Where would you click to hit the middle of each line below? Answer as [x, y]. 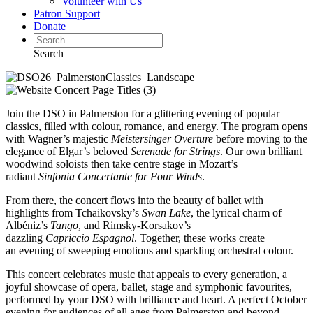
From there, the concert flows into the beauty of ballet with [134, 200]
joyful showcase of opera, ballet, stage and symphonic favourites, [149, 287]
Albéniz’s [28, 225]
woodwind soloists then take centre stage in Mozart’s [122, 164]
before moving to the [260, 139]
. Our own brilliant [261, 151]
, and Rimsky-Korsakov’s [134, 225]
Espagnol [113, 238]
